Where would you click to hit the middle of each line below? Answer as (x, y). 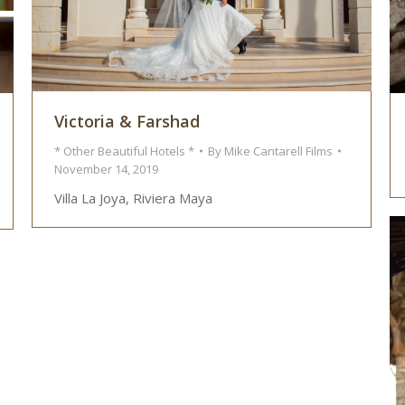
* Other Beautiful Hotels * (124, 151)
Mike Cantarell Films (278, 151)
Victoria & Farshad (127, 122)
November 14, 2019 (106, 170)
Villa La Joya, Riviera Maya (133, 198)
